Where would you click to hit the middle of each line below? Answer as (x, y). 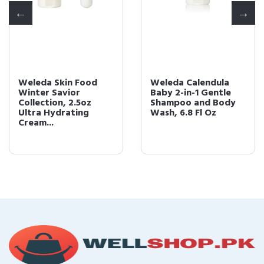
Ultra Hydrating (54, 113)
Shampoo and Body (193, 103)
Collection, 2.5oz (55, 103)
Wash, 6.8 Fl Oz (183, 113)
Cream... (36, 123)
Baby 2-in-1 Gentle (191, 93)
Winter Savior (49, 93)
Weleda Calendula (190, 83)
